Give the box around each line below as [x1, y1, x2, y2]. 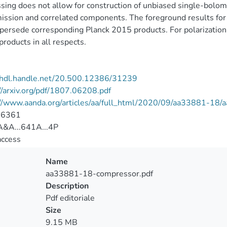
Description [45, 180, 89, 192]
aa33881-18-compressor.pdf [45, 168, 153, 179]
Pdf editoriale [45, 193, 95, 204]
